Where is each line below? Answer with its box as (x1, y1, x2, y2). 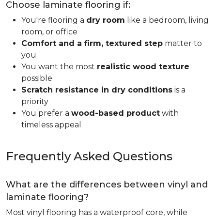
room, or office (21, 27, 77, 36)
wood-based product (71, 108, 160, 118)
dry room (86, 15, 125, 25)
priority (21, 97, 48, 106)
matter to (163, 39, 202, 48)
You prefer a (21, 108, 71, 118)
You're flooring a (21, 15, 86, 25)
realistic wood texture (97, 62, 189, 71)
